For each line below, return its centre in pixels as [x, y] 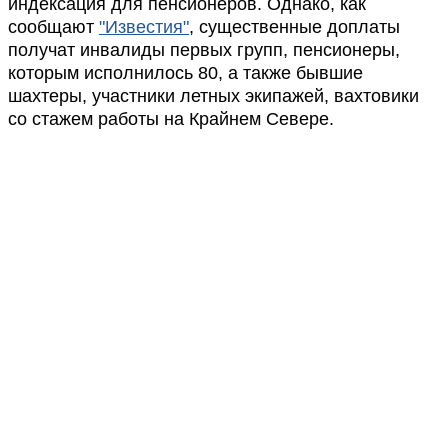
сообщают [53, 27]
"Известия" [144, 27]
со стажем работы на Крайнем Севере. [171, 119]
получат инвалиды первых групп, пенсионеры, [204, 50]
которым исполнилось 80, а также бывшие [185, 73]
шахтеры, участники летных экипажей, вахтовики [213, 96]
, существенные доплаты [294, 27]
